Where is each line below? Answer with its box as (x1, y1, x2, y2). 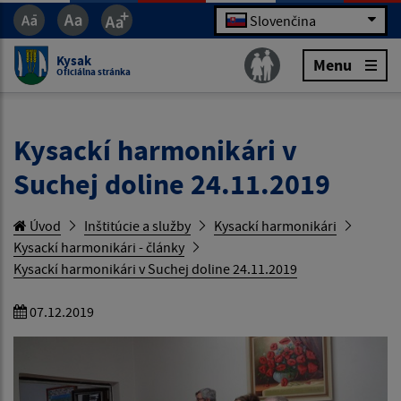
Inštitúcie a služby (84, 217, 191, 235)
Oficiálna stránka (56, 64, 131, 78)
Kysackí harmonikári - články (13, 238, 184, 256)
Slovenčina (250, 11, 316, 30)
